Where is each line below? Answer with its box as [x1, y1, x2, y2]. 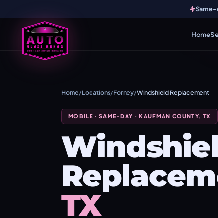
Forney [113, 89, 134, 96]
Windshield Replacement [137, 89, 209, 96]
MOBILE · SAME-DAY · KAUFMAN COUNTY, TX [68, 113, 211, 119]
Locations [82, 89, 110, 96]
